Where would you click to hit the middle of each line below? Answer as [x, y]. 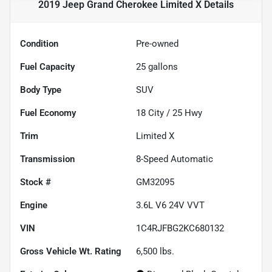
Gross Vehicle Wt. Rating [71, 251]
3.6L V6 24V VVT [170, 205]
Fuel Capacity [47, 66]
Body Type [41, 90]
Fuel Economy [48, 113]
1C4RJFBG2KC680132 [180, 228]
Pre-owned [157, 43]
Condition [39, 43]
